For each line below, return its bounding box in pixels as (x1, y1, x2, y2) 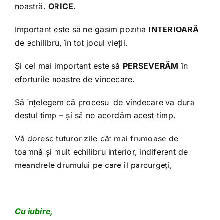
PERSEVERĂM (122, 60, 179, 71)
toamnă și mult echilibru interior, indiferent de (14, 146, 188, 157)
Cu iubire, (14, 206, 53, 216)
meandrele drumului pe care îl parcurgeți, (14, 160, 172, 170)
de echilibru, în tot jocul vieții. (14, 37, 128, 48)
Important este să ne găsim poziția (14, 24, 149, 34)
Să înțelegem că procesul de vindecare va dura (14, 97, 194, 107)
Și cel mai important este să (14, 60, 123, 71)
